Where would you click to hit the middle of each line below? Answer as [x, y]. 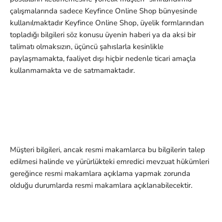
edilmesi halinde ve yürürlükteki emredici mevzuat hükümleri [110, 162]
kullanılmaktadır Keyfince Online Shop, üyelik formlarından [107, 23]
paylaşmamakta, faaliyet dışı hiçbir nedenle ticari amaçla [103, 59]
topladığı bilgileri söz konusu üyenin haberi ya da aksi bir [103, 35]
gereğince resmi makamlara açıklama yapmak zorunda [100, 174]
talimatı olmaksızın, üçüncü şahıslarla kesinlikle [87, 47]
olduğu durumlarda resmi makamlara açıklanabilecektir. [101, 186]
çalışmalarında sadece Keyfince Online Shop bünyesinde [104, 11]
